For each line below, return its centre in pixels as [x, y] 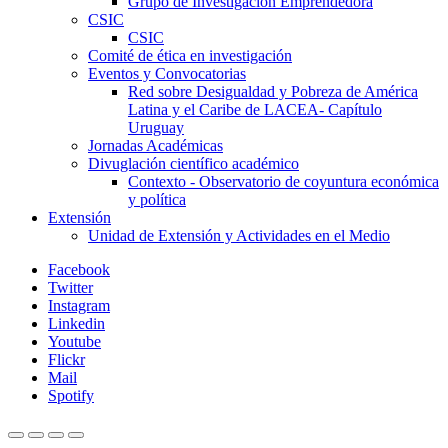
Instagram [79, 305]
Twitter [70, 287]
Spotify [71, 395]
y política [157, 199]
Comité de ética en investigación [190, 55]
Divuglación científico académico [193, 163]
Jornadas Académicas [155, 145]
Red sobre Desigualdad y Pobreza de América [273, 91]
